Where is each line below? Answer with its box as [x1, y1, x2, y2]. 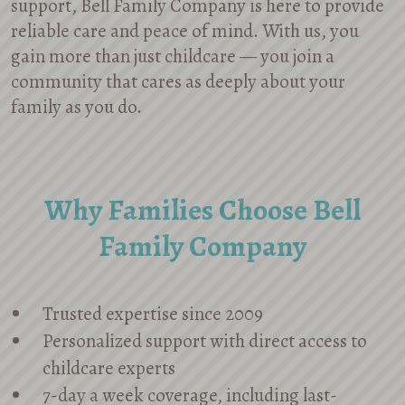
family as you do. [11, 94, 142, 119]
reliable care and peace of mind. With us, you [11, 18, 359, 43]
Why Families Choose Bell [44, 190, 361, 230]
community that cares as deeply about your [11, 69, 345, 94]
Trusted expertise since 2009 [42, 301, 264, 326]
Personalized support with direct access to [42, 328, 368, 353]
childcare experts [42, 355, 176, 381]
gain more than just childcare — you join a [11, 43, 334, 69]
